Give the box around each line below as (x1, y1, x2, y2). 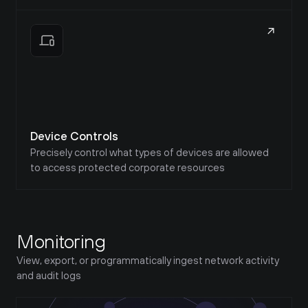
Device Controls (30, 129, 118, 143)
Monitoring (16, 230, 105, 252)
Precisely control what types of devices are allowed (30, 146, 269, 158)
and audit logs (16, 269, 81, 281)
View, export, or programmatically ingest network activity (16, 254, 279, 266)
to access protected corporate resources (30, 162, 225, 173)
